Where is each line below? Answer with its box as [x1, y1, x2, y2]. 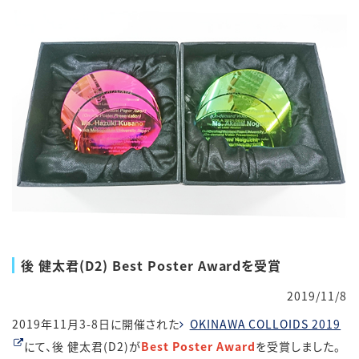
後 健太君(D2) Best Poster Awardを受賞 [21, 255, 282, 275]
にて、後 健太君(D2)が [24, 337, 142, 354]
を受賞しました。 [255, 337, 341, 354]
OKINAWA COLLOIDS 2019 [189, 315, 341, 332]
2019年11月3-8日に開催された [12, 315, 179, 332]
